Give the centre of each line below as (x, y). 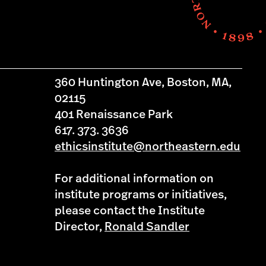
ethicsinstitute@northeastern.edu (148, 147)
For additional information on (134, 179)
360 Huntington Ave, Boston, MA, (143, 83)
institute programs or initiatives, (141, 195)
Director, (80, 227)
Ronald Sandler (147, 227)
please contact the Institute (130, 211)
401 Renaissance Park (114, 115)
